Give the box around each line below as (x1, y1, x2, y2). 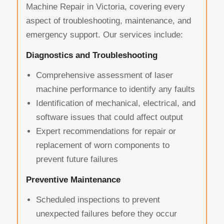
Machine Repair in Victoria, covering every (25, 2, 185, 12)
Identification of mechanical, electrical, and (35, 98, 195, 108)
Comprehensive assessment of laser (35, 70, 173, 80)
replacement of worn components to (35, 140, 169, 150)
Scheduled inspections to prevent (35, 195, 160, 205)
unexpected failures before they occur (35, 209, 177, 219)
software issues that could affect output (35, 112, 183, 122)
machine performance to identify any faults (35, 84, 195, 94)
